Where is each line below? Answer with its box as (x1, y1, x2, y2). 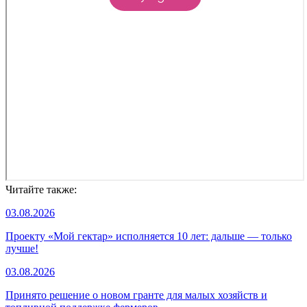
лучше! (5, 242, 38, 254)
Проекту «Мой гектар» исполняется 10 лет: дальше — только (5, 230, 292, 242)
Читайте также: (5, 183, 77, 195)
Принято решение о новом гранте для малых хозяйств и (5, 288, 267, 301)
